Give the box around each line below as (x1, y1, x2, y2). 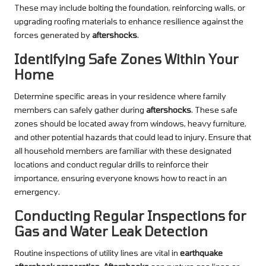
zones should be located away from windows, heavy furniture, (14, 118, 246, 128)
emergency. (14, 186, 60, 197)
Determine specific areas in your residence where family (14, 90, 226, 101)
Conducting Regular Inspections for (14, 207, 246, 223)
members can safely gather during (14, 104, 146, 115)
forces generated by (14, 29, 92, 40)
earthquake (180, 247, 223, 258)
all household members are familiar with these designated (14, 145, 232, 156)
